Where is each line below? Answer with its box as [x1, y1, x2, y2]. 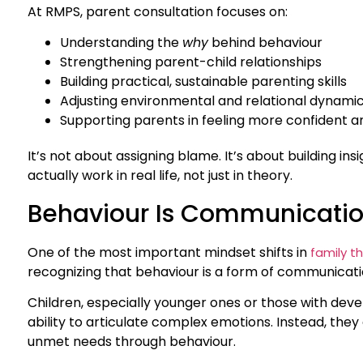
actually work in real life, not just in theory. [28, 166, 293, 186]
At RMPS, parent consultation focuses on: [28, 2, 288, 21]
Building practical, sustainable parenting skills [60, 72, 347, 92]
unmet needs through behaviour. [28, 332, 236, 352]
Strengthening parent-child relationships [60, 53, 322, 72]
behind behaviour [208, 33, 322, 53]
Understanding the [60, 33, 182, 53]
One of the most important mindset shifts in [28, 242, 310, 262]
